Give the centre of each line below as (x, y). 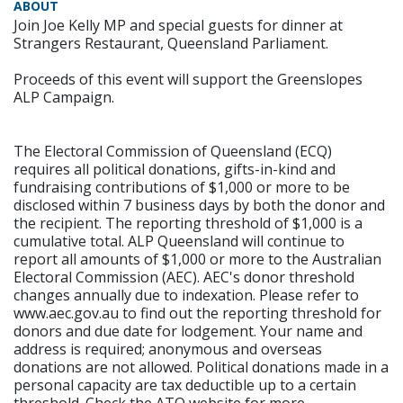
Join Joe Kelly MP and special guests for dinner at (178, 26)
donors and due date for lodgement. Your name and (188, 331)
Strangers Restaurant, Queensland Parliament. (171, 44)
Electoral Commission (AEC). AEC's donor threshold (184, 278)
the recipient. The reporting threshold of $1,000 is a (188, 224)
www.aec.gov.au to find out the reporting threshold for (197, 313)
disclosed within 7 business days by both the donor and (199, 206)
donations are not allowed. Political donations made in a (201, 367)
